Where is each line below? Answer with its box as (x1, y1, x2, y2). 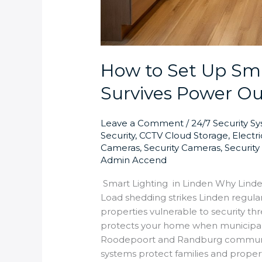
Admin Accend (101, 154, 167, 166)
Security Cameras (144, 142, 221, 153)
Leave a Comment (101, 117, 184, 129)
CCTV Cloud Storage (139, 129, 229, 141)
